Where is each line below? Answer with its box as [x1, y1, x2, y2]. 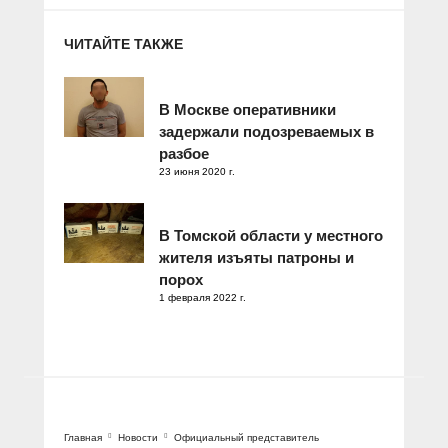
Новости [118, 431, 158, 443]
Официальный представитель [174, 431, 319, 443]
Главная [64, 431, 102, 443]
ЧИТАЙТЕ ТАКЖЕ [64, 35, 183, 52]
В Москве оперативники [159, 100, 336, 118]
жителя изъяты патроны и [159, 248, 354, 266]
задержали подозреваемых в [159, 122, 374, 140]
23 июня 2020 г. [159, 165, 235, 177]
